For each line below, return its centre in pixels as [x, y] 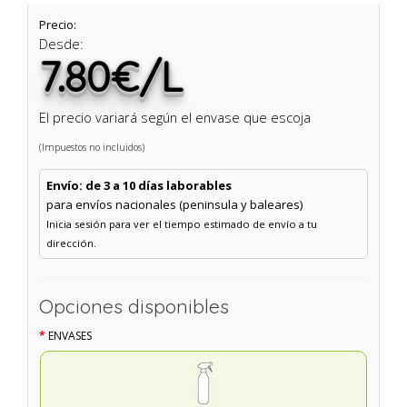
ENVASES [70, 336]
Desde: [61, 44]
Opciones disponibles [134, 306]
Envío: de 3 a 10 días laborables [139, 185]
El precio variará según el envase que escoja [175, 117]
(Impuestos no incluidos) [92, 147]
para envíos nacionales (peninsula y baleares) [174, 204]
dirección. [71, 243]
